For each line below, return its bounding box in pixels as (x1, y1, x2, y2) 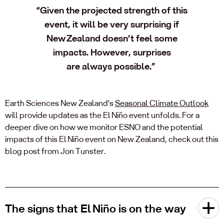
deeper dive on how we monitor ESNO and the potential (5, 121, 203, 133)
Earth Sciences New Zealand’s (5, 97, 115, 109)
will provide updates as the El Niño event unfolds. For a (5, 109, 199, 121)
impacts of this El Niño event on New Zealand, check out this (5, 133, 218, 145)
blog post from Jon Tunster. (5, 145, 107, 157)
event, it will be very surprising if (44, 17, 179, 31)
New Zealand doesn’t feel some (46, 31, 177, 45)
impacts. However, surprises (52, 45, 171, 59)
